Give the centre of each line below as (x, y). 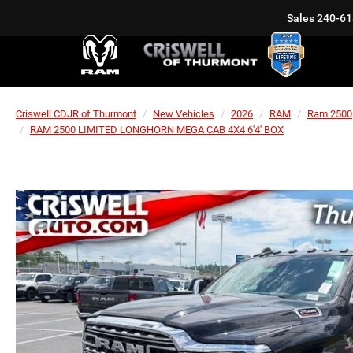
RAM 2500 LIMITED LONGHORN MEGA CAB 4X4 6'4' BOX (157, 130)
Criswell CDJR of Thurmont (76, 114)
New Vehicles (184, 114)
